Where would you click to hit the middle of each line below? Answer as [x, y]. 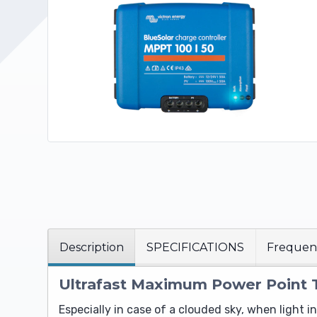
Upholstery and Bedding [68, 31]
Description [92, 248]
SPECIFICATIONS [195, 248]
